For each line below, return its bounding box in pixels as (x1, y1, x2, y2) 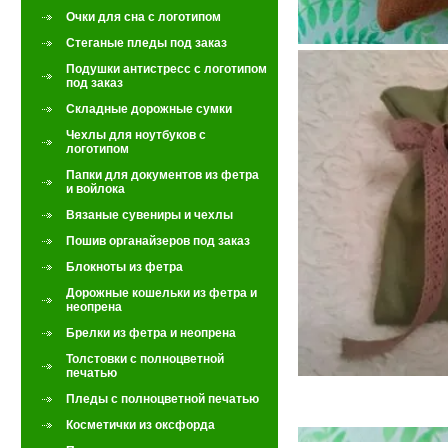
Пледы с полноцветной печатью (66, 392, 259, 406)
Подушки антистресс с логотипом (66, 62, 267, 76)
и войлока (66, 182, 125, 196)
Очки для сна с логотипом (66, 10, 221, 24)
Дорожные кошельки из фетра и (66, 286, 257, 300)
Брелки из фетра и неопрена (66, 326, 236, 340)
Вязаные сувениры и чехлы (66, 208, 233, 222)
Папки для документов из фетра (66, 168, 259, 182)
